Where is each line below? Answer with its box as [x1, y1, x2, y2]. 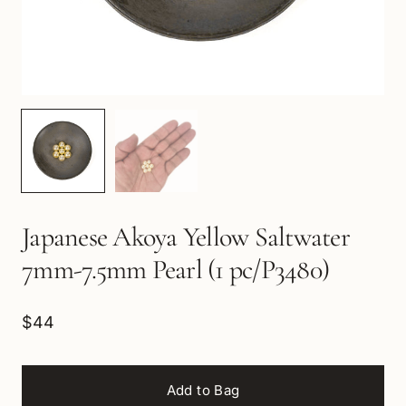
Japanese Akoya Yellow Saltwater [22, 220, 350, 254]
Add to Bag [166, 382, 240, 399]
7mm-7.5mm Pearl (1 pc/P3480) [22, 253, 329, 286]
